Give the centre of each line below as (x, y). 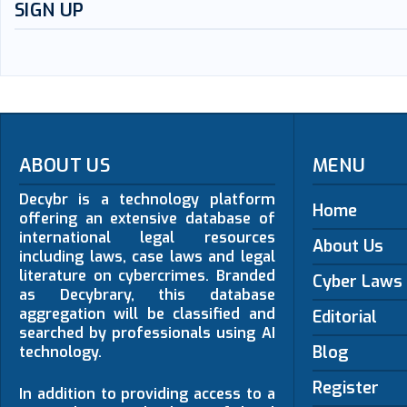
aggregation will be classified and (147, 314)
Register (345, 388)
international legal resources (147, 238)
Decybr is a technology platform (147, 199)
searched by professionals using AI (147, 333)
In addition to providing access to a (147, 394)
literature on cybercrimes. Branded (147, 276)
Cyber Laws (357, 282)
